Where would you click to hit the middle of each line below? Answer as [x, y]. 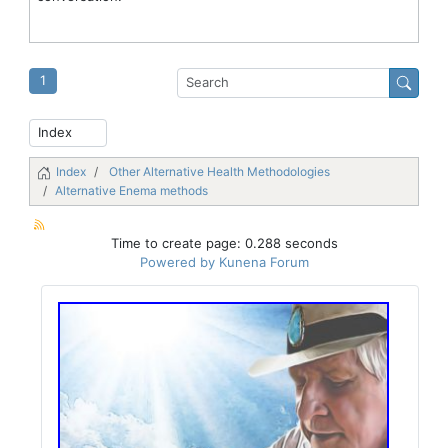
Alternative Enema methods [131, 190]
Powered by [177, 261]
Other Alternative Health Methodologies [219, 171]
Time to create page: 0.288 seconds [224, 242]
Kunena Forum [263, 261]
